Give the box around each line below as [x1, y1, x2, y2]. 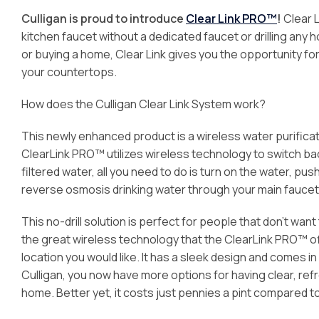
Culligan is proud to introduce [21, 11, 186, 26]
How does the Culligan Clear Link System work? [21, 96, 266, 112]
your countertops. [21, 64, 117, 80]
